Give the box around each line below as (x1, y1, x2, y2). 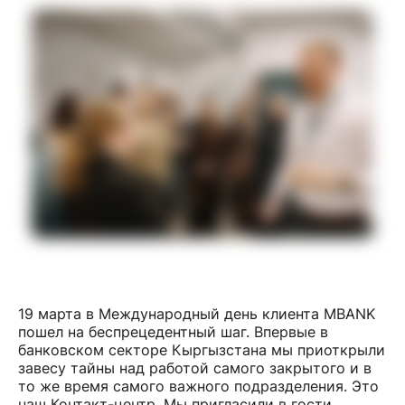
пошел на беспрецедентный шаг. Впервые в (18, 322, 328, 341)
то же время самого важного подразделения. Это (18, 376, 379, 395)
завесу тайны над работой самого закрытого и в (18, 358, 372, 377)
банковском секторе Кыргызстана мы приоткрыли (18, 340, 385, 359)
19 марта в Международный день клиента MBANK (18, 304, 375, 323)
